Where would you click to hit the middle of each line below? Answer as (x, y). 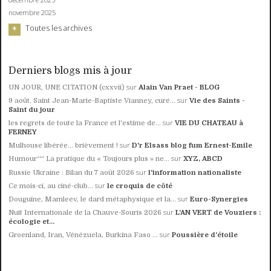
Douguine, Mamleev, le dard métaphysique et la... (93, 199)
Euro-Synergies (219, 199)
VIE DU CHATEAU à (209, 123)
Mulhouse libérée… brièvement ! (64, 146)
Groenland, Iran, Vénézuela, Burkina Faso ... (83, 235)
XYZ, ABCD (203, 159)
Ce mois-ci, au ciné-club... (51, 186)
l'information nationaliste (195, 172)
